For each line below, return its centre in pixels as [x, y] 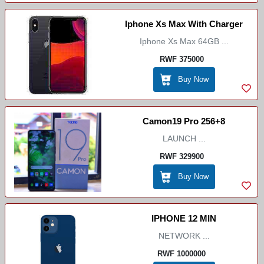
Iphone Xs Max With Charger [184, 24]
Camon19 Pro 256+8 [184, 121]
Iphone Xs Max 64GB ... [184, 41]
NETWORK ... [184, 236]
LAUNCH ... [184, 138]
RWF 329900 [181, 156]
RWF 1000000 [182, 253]
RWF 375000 [181, 59]
